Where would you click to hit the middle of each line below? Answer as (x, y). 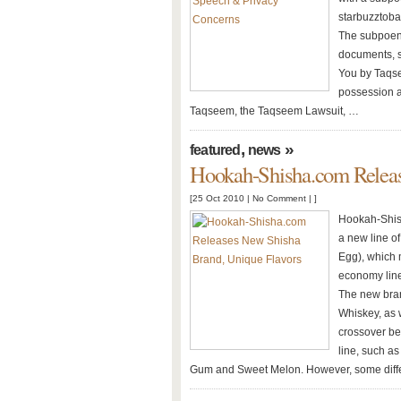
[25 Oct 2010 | (221, 198)
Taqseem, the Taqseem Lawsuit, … (274, 111)
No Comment (279, 198)
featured (215, 150)
